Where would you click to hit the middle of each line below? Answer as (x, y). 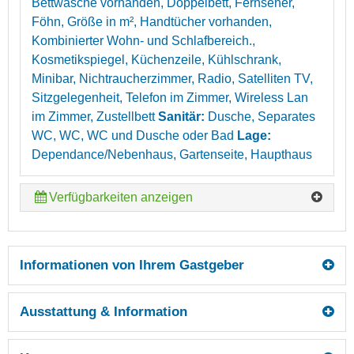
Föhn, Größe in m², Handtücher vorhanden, (152, 21)
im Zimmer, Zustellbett (93, 116)
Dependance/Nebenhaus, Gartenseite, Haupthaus (172, 154)
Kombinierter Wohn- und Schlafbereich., (143, 40)
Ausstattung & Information (104, 311)
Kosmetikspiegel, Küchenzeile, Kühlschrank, (156, 59)
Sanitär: (181, 116)
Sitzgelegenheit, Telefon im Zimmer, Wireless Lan (170, 97)
